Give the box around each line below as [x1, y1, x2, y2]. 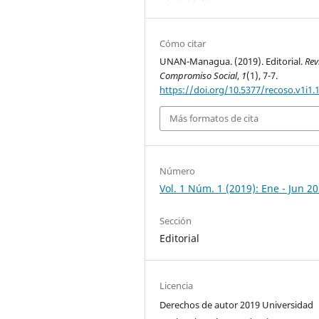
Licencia [159, 278, 194, 292]
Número [159, 164, 196, 177]
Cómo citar [159, 36, 206, 50]
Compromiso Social [159, 68, 238, 82]
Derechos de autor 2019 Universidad [159, 298, 314, 311]
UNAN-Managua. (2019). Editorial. [159, 54, 305, 68]
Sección [159, 214, 192, 227]
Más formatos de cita [169, 112, 259, 125]
